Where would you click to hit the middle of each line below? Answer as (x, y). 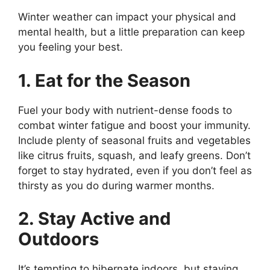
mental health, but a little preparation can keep (131, 32)
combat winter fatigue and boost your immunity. (134, 125)
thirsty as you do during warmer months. (116, 185)
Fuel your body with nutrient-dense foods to (125, 110)
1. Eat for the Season (104, 80)
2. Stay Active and (94, 218)
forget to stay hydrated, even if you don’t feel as (135, 170)
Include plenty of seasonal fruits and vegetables (134, 140)
